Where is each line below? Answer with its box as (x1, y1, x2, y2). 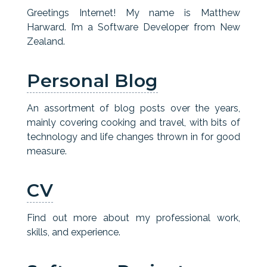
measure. (27, 145, 67, 157)
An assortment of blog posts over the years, (27, 103, 240, 114)
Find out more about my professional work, (27, 212, 240, 223)
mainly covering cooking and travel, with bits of (27, 117, 240, 128)
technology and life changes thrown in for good (27, 131, 240, 142)
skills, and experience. (27, 226, 120, 238)
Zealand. (27, 36, 65, 47)
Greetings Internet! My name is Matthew (27, 7, 240, 18)
